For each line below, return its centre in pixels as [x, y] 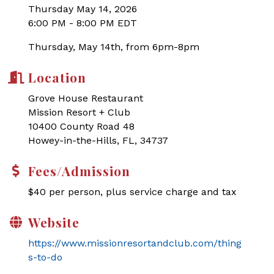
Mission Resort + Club [79, 112]
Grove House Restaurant [86, 98]
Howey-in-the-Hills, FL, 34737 [98, 140]
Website [54, 222]
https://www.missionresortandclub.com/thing [135, 243]
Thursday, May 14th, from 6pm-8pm [114, 47]
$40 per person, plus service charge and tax [132, 192]
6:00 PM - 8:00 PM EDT [83, 23]
